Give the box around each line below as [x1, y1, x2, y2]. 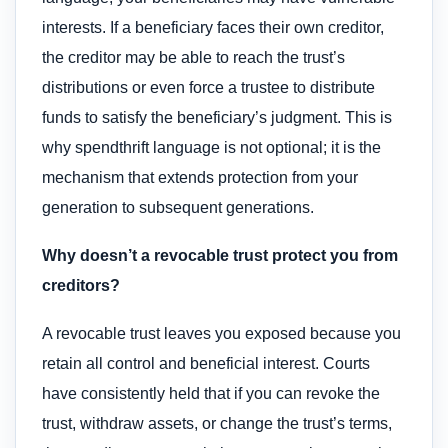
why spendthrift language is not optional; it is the [42, 138, 381, 156]
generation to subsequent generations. [42, 198, 314, 216]
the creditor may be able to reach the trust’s [42, 48, 345, 66]
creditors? [42, 277, 120, 295]
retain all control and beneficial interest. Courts [42, 355, 370, 373]
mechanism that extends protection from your [42, 168, 358, 186]
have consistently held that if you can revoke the [42, 385, 380, 403]
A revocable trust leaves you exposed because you [42, 325, 401, 343]
